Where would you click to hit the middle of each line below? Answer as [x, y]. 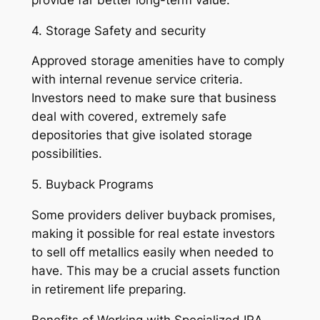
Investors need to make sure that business [154, 98]
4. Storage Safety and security [118, 30]
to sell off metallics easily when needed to [152, 252]
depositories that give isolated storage [141, 135]
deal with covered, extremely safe [129, 117]
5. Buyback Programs [92, 185]
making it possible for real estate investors [153, 234]
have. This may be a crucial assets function [155, 271]
